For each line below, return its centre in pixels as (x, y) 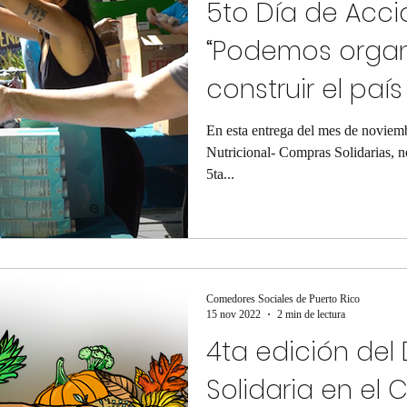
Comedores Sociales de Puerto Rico (283, 298)
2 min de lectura (311, 314)
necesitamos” (291, 128)
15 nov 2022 (233, 314)
